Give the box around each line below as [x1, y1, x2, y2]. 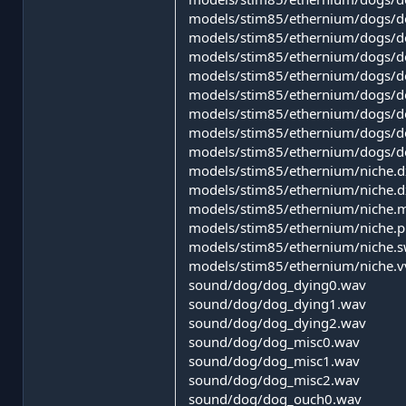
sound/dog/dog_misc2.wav [188, 370, 360, 389]
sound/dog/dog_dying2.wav [188, 313, 366, 332]
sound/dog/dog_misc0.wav [188, 332, 360, 351]
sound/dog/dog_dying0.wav [188, 275, 366, 294]
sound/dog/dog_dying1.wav [188, 294, 366, 313]
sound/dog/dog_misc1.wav [188, 351, 360, 370]
